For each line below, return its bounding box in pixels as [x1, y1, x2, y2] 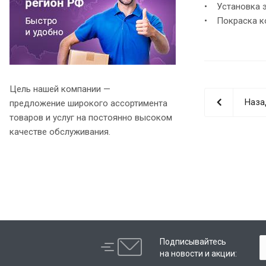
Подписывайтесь [159, 237, 226, 246]
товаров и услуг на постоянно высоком [9, 112, 172, 123]
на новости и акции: [159, 249, 237, 258]
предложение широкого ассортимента [9, 97, 167, 109]
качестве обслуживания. [9, 126, 110, 137]
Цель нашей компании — [9, 83, 110, 94]
